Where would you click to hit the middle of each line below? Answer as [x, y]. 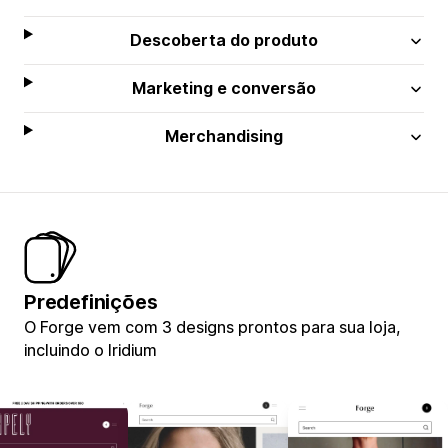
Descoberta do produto [224, 39]
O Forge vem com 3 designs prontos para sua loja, [212, 326]
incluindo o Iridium [90, 349]
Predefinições [91, 301]
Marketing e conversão [224, 87]
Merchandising [224, 135]
